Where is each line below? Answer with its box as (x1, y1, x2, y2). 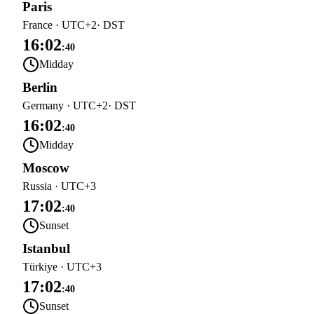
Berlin (22, 80, 57, 95)
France (22, 19, 53, 31)
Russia (22, 180, 52, 192)
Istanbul (22, 241, 70, 256)
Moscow (22, 161, 69, 175)
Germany (22, 100, 64, 111)
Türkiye (22, 261, 57, 273)
